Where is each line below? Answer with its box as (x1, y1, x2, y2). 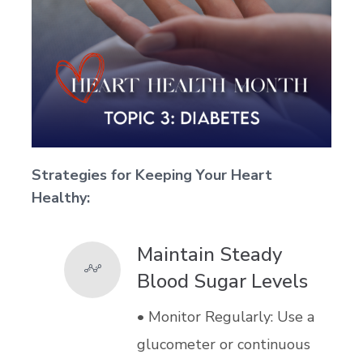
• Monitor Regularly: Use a (137, 306, 314, 327)
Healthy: (32, 187, 90, 207)
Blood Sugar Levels (137, 267, 308, 294)
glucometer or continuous (137, 334, 310, 354)
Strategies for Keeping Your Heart (32, 164, 272, 185)
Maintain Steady (137, 241, 282, 267)
